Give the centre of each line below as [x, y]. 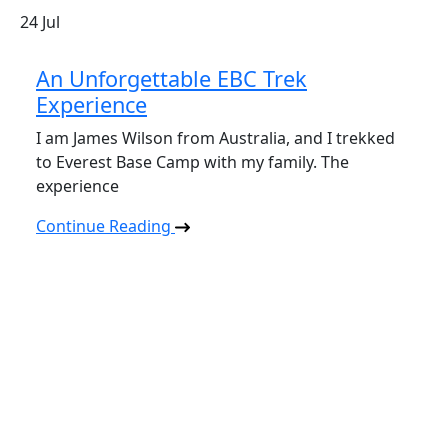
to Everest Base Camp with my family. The [192, 162]
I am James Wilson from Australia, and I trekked [215, 138]
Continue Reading [105, 226]
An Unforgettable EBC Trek [171, 78]
